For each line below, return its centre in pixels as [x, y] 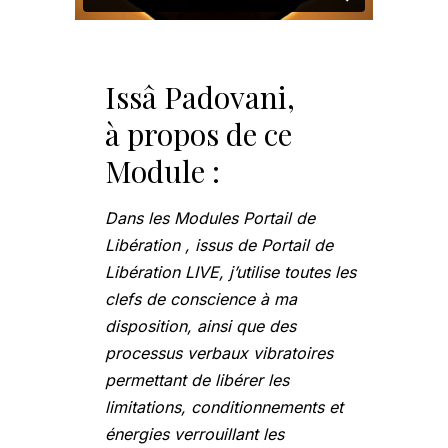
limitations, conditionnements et [224, 407]
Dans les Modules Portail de [210, 218]
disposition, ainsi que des [200, 326]
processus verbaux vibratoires [219, 353]
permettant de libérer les [197, 380]
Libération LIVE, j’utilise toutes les [230, 272]
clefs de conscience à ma [201, 299]
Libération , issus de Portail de [219, 245]
